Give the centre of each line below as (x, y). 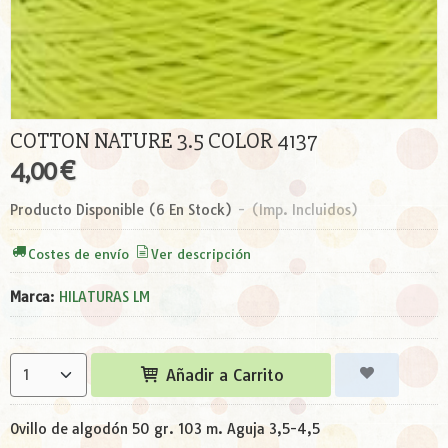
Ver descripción (201, 253)
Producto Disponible (77, 210)
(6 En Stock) (192, 210)
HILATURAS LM (104, 296)
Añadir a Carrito (222, 375)
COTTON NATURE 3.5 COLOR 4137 (164, 141)
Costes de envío (79, 253)
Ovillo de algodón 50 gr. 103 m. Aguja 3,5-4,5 (165, 429)
